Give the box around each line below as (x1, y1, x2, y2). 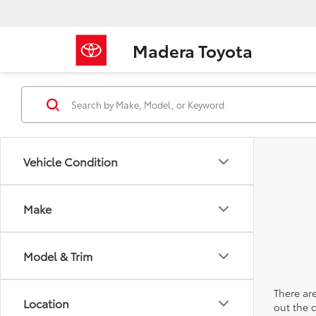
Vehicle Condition (23, 153, 118, 170)
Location (23, 295, 69, 312)
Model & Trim (23, 248, 92, 265)
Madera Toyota (133, 38, 253, 63)
